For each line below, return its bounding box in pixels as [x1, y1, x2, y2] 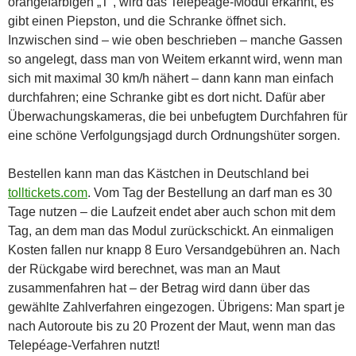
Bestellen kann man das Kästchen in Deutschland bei [8, 166, 309, 180]
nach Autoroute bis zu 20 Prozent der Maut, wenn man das [8, 319, 335, 333]
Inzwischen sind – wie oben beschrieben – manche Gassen [8, 33, 342, 47]
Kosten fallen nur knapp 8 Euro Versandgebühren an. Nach [8, 242, 340, 257]
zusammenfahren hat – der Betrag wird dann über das [8, 281, 310, 295]
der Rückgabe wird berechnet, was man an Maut [8, 261, 280, 276]
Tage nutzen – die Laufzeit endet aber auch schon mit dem [8, 204, 335, 219]
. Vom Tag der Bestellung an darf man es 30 [87, 185, 332, 199]
